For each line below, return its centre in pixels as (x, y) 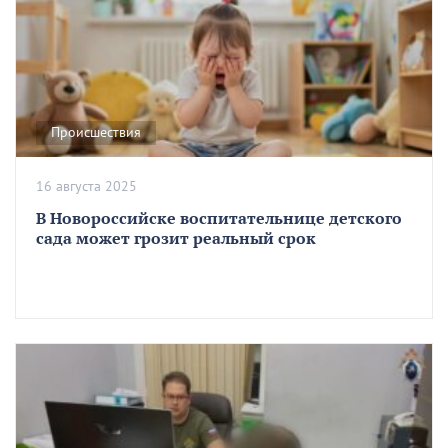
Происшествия (96, 133)
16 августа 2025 (86, 187)
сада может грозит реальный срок (176, 238)
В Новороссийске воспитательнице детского (219, 218)
